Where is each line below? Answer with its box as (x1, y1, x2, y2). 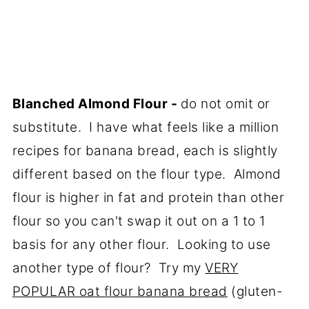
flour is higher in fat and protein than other (12, 190, 285, 206)
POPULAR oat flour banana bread (12, 283, 228, 300)
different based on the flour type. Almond (12, 166, 281, 183)
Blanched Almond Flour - (12, 96, 181, 112)
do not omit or (180, 96, 270, 112)
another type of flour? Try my (12, 260, 206, 277)
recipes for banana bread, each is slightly (12, 143, 278, 159)
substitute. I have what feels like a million (12, 119, 279, 136)
